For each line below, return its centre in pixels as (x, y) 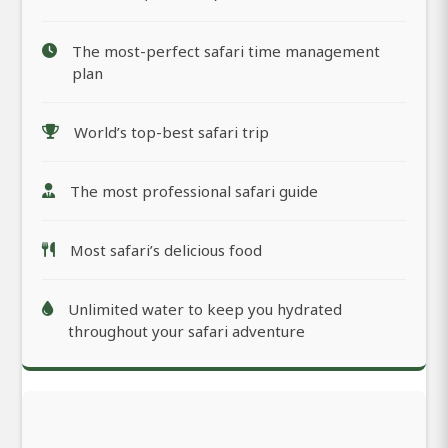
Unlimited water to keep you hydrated (205, 308)
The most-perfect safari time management (226, 50)
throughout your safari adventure (186, 330)
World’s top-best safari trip (171, 131)
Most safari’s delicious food (166, 249)
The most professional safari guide (194, 190)
